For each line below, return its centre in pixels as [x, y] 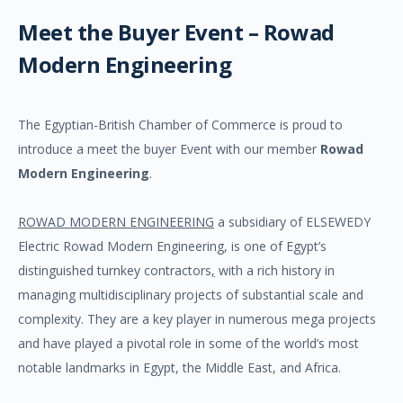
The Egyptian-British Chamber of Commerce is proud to [180, 124]
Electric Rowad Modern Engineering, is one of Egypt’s [172, 246]
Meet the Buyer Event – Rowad [176, 31]
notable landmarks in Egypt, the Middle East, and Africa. [179, 367]
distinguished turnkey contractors [115, 270]
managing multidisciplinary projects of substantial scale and [191, 294]
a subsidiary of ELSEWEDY [292, 221]
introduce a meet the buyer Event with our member [169, 148]
